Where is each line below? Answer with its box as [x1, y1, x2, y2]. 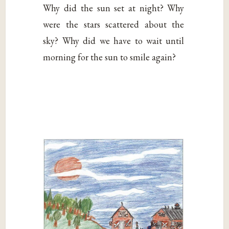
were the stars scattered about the [43, 18, 185, 30]
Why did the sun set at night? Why [43, 2, 185, 14]
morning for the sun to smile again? [43, 51, 176, 63]
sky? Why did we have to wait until [43, 34, 185, 47]
